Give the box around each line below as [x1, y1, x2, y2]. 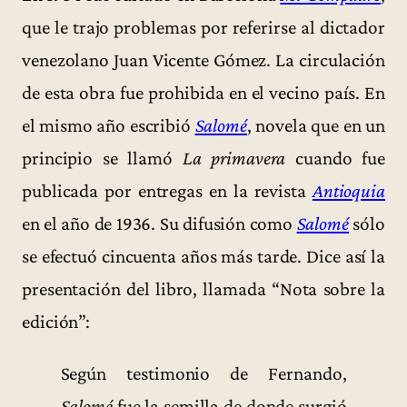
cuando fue [285, 147, 385, 170]
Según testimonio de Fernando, [60, 362, 347, 385]
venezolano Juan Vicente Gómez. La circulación [22, 49, 385, 72]
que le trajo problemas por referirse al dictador [22, 16, 385, 39]
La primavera [182, 147, 286, 170]
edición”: [22, 311, 91, 333]
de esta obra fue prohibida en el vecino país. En [22, 82, 385, 104]
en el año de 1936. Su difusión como [22, 213, 297, 235]
